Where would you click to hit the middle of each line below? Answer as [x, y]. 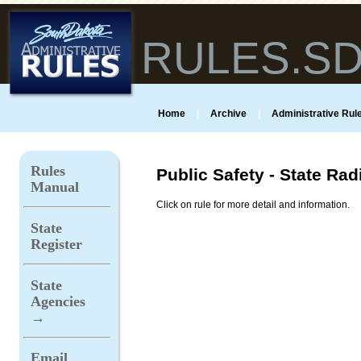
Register [56, 244]
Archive [228, 113]
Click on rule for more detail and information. [253, 204]
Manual [55, 187]
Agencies [58, 301]
